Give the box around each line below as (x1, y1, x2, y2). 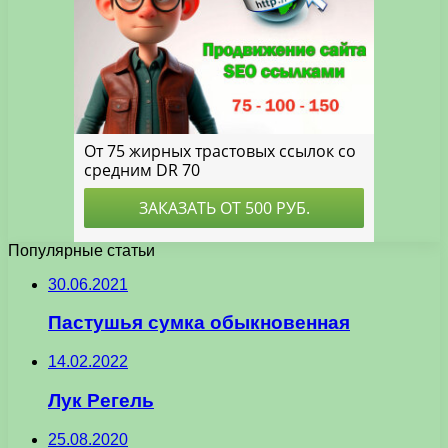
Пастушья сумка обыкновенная (48, 312, 350, 334)
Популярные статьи (8, 241, 155, 259)
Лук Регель (48, 389, 154, 411)
